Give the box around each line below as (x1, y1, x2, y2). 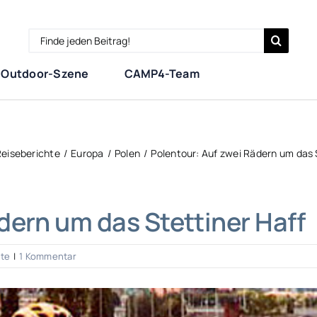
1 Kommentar (19, 250, 76, 263)
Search (27, 29, 67, 45)
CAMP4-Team (124, 66, 200, 81)
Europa (71, 146, 104, 160)
